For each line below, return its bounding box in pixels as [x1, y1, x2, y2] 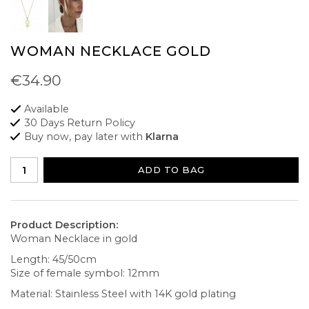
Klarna [146, 130, 179, 143]
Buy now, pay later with [24, 130, 146, 143]
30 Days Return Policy [24, 117, 135, 130]
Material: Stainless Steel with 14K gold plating [10, 288, 239, 301]
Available [24, 103, 69, 116]
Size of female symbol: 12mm [10, 267, 159, 280]
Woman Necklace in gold [10, 232, 137, 246]
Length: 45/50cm [10, 253, 97, 266]
